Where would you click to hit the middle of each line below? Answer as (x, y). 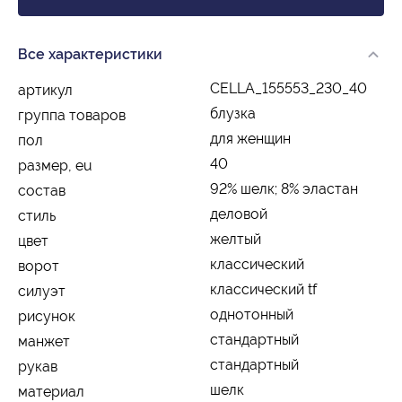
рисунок (47, 316)
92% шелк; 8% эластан (284, 188)
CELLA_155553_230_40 (288, 88)
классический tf (263, 289)
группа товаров (72, 115)
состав (42, 190)
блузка (233, 113)
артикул (45, 90)
